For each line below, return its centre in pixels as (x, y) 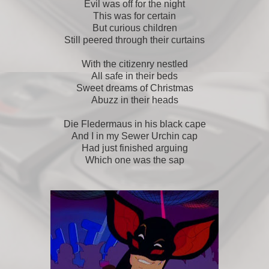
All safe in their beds (134, 76)
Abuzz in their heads (134, 100)
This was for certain (134, 16)
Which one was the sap (134, 160)
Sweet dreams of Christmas (134, 88)
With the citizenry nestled (134, 64)
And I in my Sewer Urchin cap (134, 136)
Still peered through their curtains (134, 40)
